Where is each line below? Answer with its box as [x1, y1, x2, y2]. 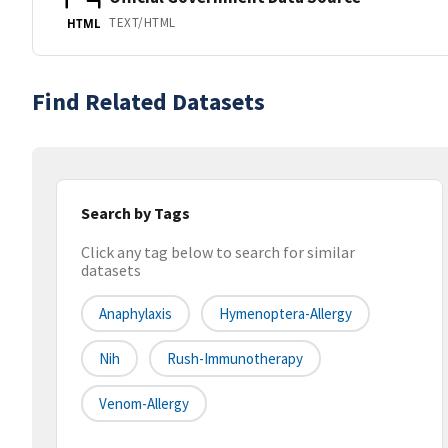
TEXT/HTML [109, 13, 176, 31]
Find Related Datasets [32, 86, 265, 117]
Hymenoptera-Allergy [219, 304, 352, 324]
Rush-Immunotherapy [167, 349, 303, 369]
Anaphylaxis [99, 304, 172, 324]
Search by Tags [81, 203, 190, 223]
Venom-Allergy [99, 394, 189, 414]
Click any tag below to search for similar [81, 242, 355, 263]
